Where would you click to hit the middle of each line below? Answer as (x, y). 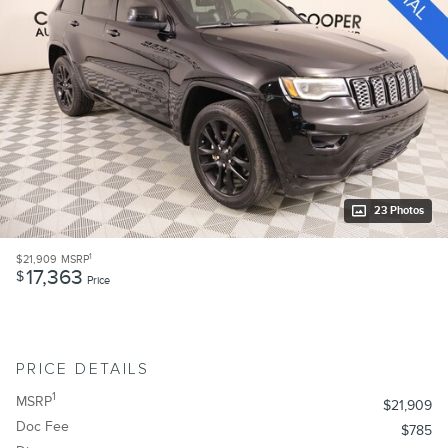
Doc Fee (42, 426)
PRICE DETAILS (83, 369)
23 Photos (399, 210)
